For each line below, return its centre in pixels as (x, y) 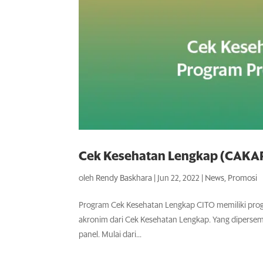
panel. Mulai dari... (110, 235)
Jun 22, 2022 (179, 179)
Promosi (243, 179)
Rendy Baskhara (124, 179)
